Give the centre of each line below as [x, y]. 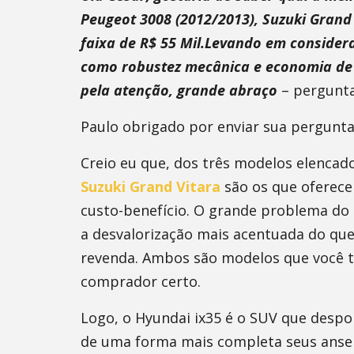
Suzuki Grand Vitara [151, 186]
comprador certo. [141, 281]
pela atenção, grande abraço [179, 90]
